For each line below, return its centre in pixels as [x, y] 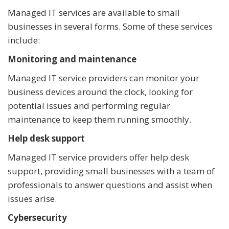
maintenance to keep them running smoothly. [99, 120]
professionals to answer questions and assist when [110, 185]
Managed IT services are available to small [94, 13]
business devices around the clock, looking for [100, 92]
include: [24, 40]
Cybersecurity [37, 218]
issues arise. [32, 199]
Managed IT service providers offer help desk [98, 157]
